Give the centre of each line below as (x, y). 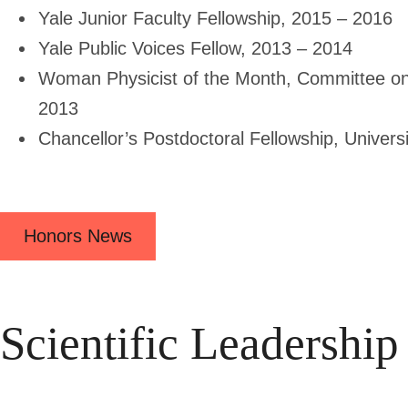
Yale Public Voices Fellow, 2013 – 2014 (195, 48)
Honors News (78, 235)
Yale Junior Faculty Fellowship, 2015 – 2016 (215, 18)
